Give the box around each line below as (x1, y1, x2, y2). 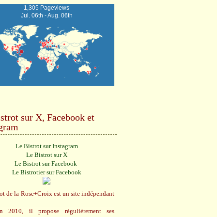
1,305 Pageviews (24, 4, 69, 11)
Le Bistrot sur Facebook (15, 160, 77, 168)
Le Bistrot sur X (26, 151, 67, 159)
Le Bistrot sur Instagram (15, 142, 78, 150)
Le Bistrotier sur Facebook (12, 169, 81, 176)
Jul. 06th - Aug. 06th (20, 12, 73, 19)
